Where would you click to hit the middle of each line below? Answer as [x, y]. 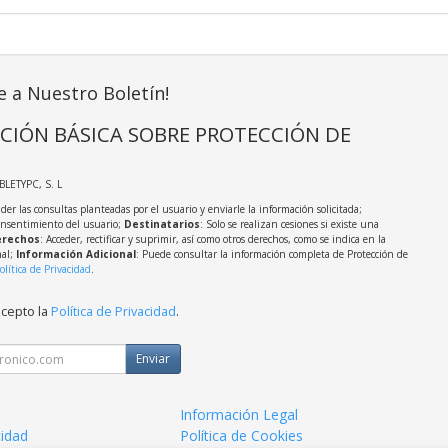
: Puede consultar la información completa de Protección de [271, 254]
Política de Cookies [242, 436]
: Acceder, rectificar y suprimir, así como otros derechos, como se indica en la [212, 239]
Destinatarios [161, 224]
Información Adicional [75, 254]
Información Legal [239, 415]
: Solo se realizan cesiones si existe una [289, 224]
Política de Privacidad [113, 312]
